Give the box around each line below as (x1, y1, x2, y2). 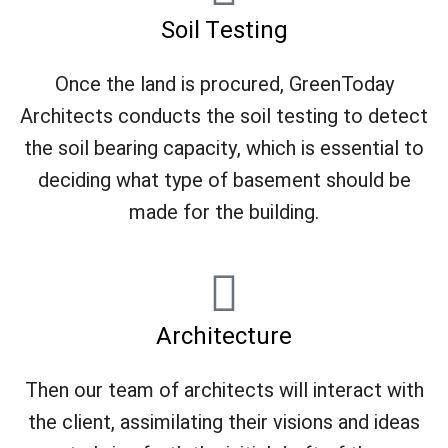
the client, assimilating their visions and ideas (28, 407, 420, 437)
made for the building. (129, 197, 319, 227)
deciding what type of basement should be (37, 165, 411, 195)
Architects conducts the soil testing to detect (20, 101, 428, 131)
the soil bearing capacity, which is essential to (24, 133, 424, 163)
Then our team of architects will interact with (24, 375, 424, 405)
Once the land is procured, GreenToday (54, 69, 394, 99)
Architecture (156, 318, 292, 354)
